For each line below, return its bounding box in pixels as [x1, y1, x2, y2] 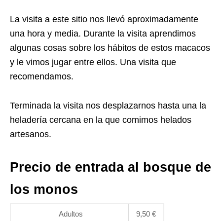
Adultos [59, 210, 83, 219]
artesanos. [10, 129, 51, 140]
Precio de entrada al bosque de [10, 160, 211, 175]
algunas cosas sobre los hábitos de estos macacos [10, 43, 210, 53]
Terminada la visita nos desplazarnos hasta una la [10, 101, 206, 111]
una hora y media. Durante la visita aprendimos [10, 29, 196, 39]
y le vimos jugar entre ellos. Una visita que [10, 57, 176, 68]
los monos [10, 182, 78, 197]
